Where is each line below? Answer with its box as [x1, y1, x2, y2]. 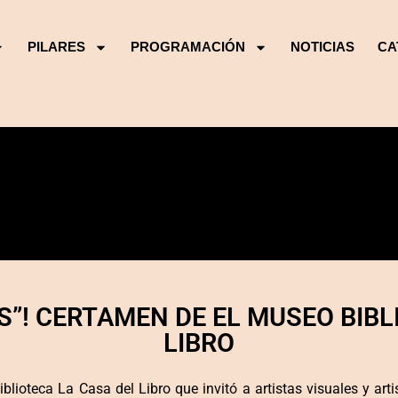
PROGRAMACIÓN [131, 39, 246, 55]
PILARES [28, 39, 86, 55]
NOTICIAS [291, 39, 355, 55]
